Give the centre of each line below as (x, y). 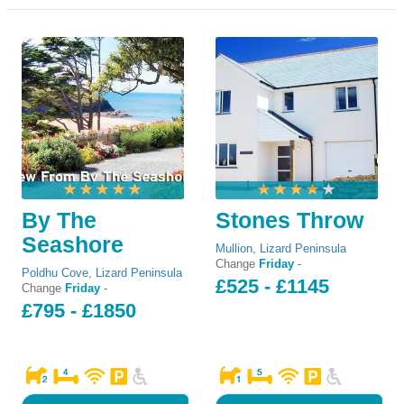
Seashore (73, 244)
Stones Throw (289, 220)
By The (59, 220)
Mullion (234, 249)
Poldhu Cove (55, 273)
